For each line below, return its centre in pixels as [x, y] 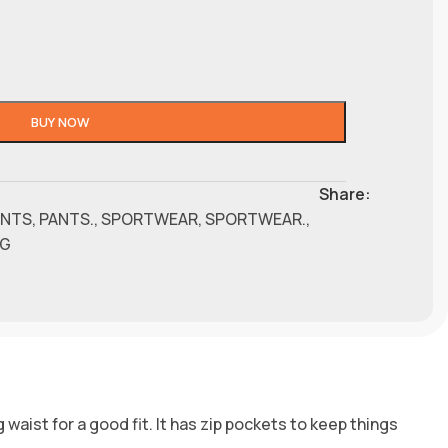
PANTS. [66, 218]
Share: [344, 193]
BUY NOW [61, 121]
